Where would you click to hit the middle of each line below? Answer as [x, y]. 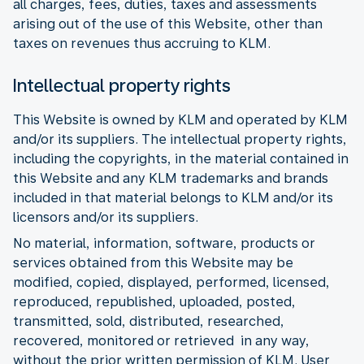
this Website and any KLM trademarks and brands [171, 178]
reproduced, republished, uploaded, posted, [154, 301]
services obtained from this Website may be [153, 262]
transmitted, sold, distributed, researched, [149, 321]
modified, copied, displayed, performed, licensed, [171, 282]
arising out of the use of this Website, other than [168, 24]
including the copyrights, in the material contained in [181, 158]
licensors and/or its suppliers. [106, 217]
